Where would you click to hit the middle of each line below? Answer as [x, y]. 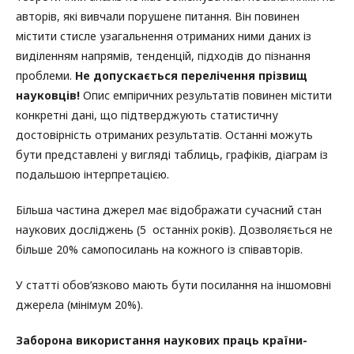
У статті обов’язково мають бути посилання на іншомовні [173, 285]
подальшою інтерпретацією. [92, 175]
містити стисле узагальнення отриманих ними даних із [164, 36]
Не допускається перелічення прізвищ [191, 76]
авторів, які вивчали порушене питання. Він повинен [158, 17]
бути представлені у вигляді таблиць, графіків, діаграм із [172, 155]
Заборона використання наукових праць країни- [162, 341]
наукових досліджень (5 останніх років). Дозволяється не [174, 230]
